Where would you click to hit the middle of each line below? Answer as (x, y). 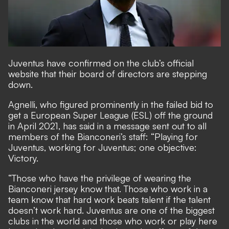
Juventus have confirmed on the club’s (88, 63)
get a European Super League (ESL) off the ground (110, 115)
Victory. (23, 158)
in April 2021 (33, 125)
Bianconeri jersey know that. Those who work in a (108, 188)
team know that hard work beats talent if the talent (109, 199)
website (24, 73)
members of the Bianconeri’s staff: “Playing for (103, 136)
